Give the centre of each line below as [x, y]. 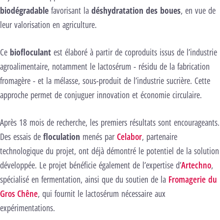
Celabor [129, 136]
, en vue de [198, 10]
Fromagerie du [193, 179]
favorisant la [70, 10]
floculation [63, 136]
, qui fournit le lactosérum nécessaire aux [102, 193]
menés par [100, 136]
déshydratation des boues [136, 10]
